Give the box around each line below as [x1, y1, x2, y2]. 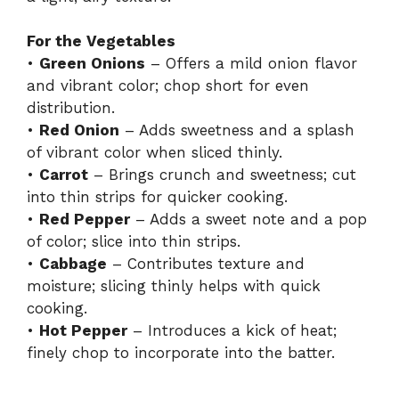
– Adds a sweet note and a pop [130, 210, 367, 229]
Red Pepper [39, 210, 130, 229]
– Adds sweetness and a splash [119, 121, 354, 140]
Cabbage [39, 255, 107, 273]
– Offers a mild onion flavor [145, 54, 357, 73]
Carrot [39, 166, 88, 184]
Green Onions [39, 54, 145, 73]
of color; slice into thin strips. [27, 232, 240, 251]
